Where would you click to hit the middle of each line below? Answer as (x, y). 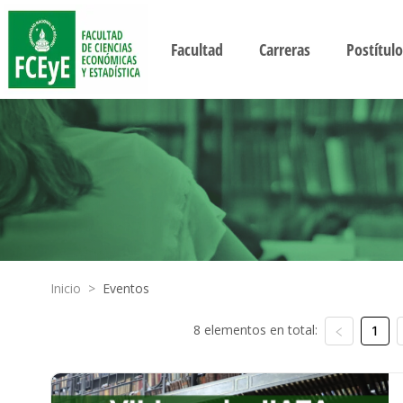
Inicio (66, 288)
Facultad (197, 49)
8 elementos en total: (255, 330)
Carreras (284, 49)
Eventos (126, 288)
